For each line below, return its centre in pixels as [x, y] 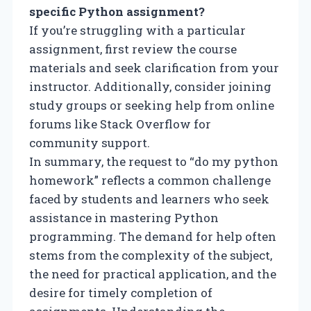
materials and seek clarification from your [154, 67]
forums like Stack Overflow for [120, 124]
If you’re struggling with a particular [137, 30]
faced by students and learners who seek [149, 199]
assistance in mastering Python [124, 217]
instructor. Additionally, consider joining [150, 86]
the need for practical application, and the [153, 274]
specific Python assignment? [117, 11]
